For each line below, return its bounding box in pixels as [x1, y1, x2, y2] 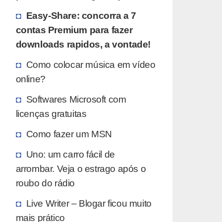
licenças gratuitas [15, 108, 87, 119]
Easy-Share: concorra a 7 [26, 9, 136, 21]
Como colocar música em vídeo [26, 58, 156, 70]
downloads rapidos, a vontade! [15, 38, 151, 50]
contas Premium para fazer [15, 24, 133, 35]
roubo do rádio [15, 177, 75, 188]
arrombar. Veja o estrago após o [15, 163, 146, 174]
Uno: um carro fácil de [26, 148, 115, 160]
